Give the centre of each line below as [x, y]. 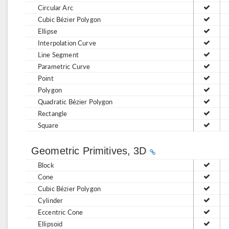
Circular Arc [55, 7]
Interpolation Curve [67, 43]
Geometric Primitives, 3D [90, 151]
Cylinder [51, 200]
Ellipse [48, 31]
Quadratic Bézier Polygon [75, 101]
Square [48, 125]
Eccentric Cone [61, 212]
